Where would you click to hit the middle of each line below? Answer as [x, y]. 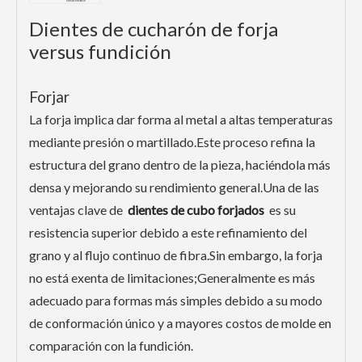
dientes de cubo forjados [196, 210]
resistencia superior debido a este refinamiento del [168, 233]
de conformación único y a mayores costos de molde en [180, 323]
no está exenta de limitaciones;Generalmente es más [172, 278]
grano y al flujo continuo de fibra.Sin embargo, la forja [176, 255]
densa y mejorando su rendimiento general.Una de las [174, 187]
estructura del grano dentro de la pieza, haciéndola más [180, 165]
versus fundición [100, 52]
